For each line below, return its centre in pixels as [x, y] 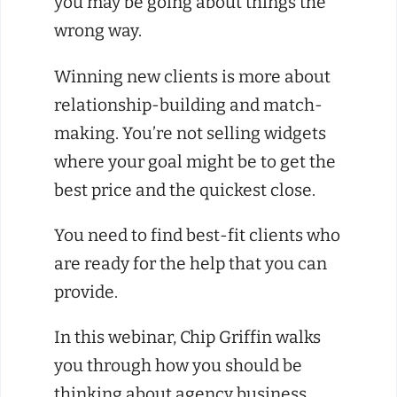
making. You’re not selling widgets [190, 133]
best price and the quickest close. [185, 190]
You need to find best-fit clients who [197, 235]
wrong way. [98, 31]
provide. [86, 292]
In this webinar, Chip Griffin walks [187, 337]
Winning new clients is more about [192, 76]
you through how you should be [178, 365]
